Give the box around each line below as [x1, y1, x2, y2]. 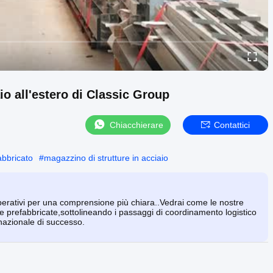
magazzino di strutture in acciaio [44, 152, 168, 163]
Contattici [214, 119, 250, 130]
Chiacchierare [110, 119, 163, 130]
